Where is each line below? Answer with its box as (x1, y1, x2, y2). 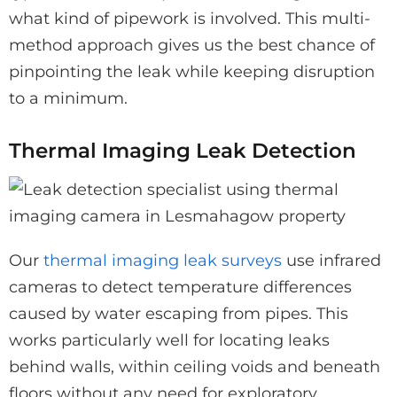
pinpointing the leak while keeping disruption (9, 61, 375, 82)
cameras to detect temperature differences (9, 276, 352, 297)
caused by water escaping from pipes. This (9, 303, 348, 323)
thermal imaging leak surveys (43, 250, 282, 270)
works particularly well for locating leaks (9, 330, 330, 350)
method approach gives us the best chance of (9, 35, 375, 55)
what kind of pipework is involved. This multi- (9, 8, 370, 28)
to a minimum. (9, 88, 128, 108)
